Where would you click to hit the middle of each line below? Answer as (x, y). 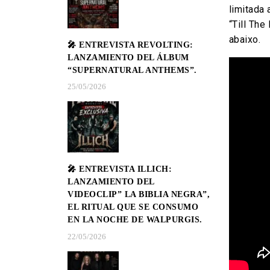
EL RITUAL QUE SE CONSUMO (133, 207)
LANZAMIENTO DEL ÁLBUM (128, 57)
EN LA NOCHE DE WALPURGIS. (135, 220)
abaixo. (244, 39)
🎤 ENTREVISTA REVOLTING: (130, 45)
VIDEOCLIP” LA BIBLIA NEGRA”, (139, 195)
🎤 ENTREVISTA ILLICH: (120, 169)
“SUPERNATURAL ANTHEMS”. (132, 70)
